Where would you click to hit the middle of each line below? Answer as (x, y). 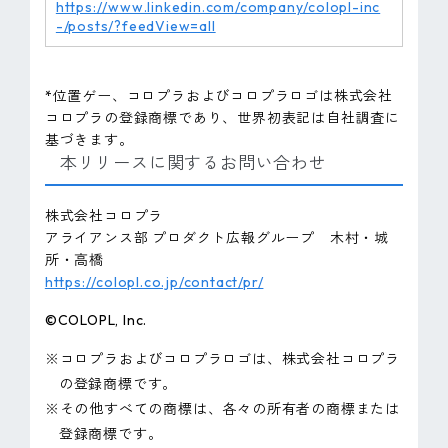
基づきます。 (89, 139)
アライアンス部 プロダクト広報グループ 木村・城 (217, 237)
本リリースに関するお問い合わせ (193, 162)
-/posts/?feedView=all (135, 25)
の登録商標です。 (118, 383)
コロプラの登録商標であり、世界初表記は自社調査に (222, 117)
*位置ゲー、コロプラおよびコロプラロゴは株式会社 (219, 95)
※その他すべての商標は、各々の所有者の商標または (222, 408)
